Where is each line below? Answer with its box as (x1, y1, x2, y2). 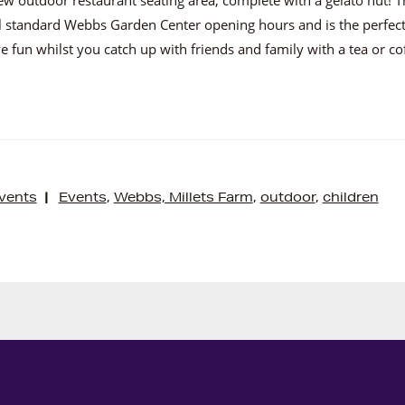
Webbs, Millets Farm (113, 188, 253, 205)
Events (58, 188, 107, 205)
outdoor (259, 188, 316, 205)
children (322, 188, 379, 205)
